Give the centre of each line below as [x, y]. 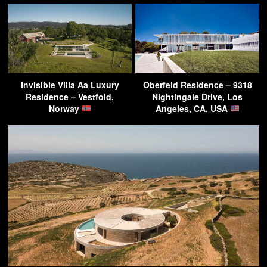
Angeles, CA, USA [193, 108]
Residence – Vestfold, [70, 96]
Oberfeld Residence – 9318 [197, 84]
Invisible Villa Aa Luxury [70, 84]
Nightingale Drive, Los [197, 96]
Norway [65, 108]
